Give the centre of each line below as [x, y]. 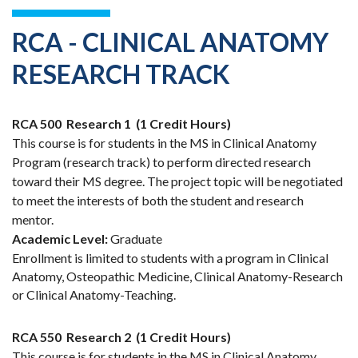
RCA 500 [37, 124]
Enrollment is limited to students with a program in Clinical [170, 258]
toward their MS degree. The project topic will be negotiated [177, 181]
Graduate [135, 239]
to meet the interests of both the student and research [158, 201]
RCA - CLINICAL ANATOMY [170, 42]
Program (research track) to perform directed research [161, 162]
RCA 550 [37, 337]
